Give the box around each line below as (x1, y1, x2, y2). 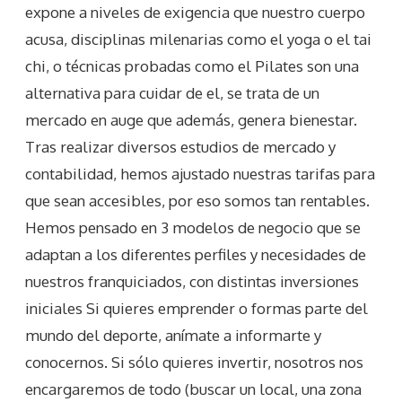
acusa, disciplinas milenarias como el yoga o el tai (25, 30, 371, 49)
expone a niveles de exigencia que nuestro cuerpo (25, 3, 365, 22)
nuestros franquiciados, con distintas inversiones (25, 272, 359, 292)
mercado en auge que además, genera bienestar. (25, 110, 357, 130)
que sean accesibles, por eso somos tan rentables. (25, 191, 370, 211)
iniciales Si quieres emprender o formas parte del (25, 299, 368, 319)
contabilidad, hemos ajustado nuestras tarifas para (25, 164, 375, 184)
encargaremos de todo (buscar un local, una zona (25, 380, 362, 399)
